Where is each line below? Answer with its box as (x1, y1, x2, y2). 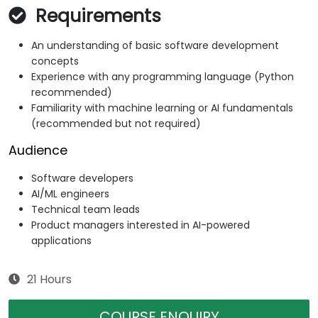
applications (31, 234, 92, 248)
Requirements (31, 4, 161, 29)
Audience (9, 142, 67, 160)
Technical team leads (31, 202, 140, 217)
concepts (31, 54, 79, 69)
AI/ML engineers (31, 187, 109, 202)
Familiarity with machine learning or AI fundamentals (31, 101, 293, 116)
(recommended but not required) (31, 116, 201, 131)
